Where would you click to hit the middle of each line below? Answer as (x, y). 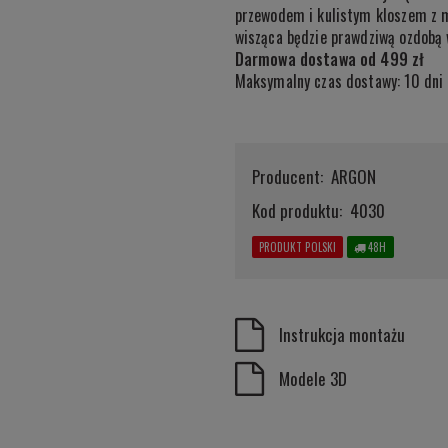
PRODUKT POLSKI (297, 246)
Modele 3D (312, 378)
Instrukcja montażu (341, 334)
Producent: (287, 176)
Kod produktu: (296, 210)
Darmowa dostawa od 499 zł (329, 58)
